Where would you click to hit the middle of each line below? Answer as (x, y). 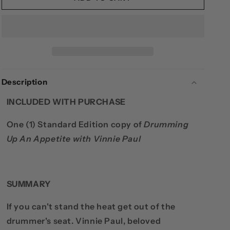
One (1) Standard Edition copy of (74, 124)
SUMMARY (28, 184)
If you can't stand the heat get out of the (91, 207)
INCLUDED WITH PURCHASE (66, 102)
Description (24, 82)
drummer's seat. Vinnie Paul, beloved (84, 221)
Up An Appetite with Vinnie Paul (74, 139)
